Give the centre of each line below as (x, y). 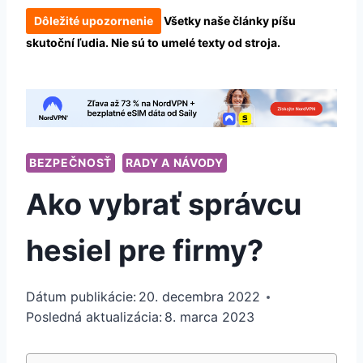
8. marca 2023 (210, 317)
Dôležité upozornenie (94, 20)
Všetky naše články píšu (228, 20)
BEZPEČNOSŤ (70, 163)
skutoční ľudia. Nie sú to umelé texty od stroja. (153, 42)
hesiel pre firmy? (145, 251)
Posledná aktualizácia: (94, 317)
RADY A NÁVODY (174, 163)
